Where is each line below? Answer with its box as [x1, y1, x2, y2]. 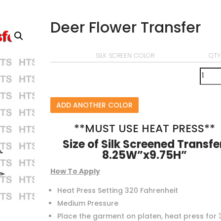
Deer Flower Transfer [50, 17, 201, 38]
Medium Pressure [57, 198, 118, 208]
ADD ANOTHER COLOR [56, 100, 133, 110]
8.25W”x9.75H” [102, 147, 187, 163]
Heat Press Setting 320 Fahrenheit [57, 185, 178, 195]
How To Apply [50, 166, 100, 176]
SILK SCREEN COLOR [95, 50, 154, 60]
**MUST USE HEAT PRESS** [74, 120, 216, 136]
